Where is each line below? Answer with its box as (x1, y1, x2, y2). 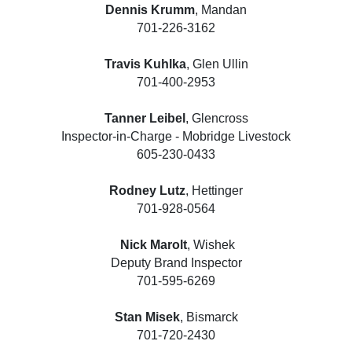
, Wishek (187, 237, 235, 251)
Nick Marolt (117, 237, 187, 251)
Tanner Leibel (104, 111, 185, 125)
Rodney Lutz (109, 183, 185, 197)
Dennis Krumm (105, 2, 195, 16)
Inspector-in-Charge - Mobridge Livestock (61, 129, 291, 143)
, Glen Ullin (185, 57, 248, 71)
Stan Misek (114, 310, 180, 324)
